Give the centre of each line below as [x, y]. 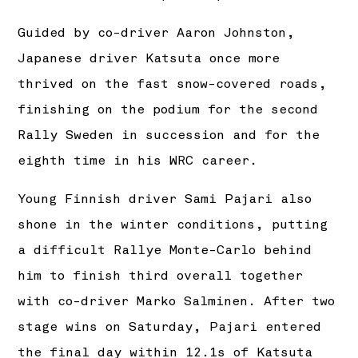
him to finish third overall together [161, 276]
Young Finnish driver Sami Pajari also [165, 199]
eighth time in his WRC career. [138, 160]
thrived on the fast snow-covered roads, [173, 84]
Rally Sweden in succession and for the [169, 135]
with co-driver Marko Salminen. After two [177, 302]
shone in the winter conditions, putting [173, 225]
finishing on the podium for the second [168, 109]
